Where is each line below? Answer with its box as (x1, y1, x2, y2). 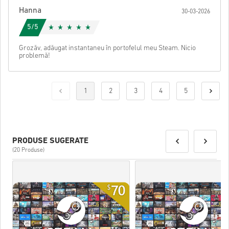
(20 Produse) (12, 147, 44, 153)
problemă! (19, 52, 50, 60)
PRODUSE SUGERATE (12, 136, 88, 145)
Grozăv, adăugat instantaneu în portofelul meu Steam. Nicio (19, 44, 196, 52)
